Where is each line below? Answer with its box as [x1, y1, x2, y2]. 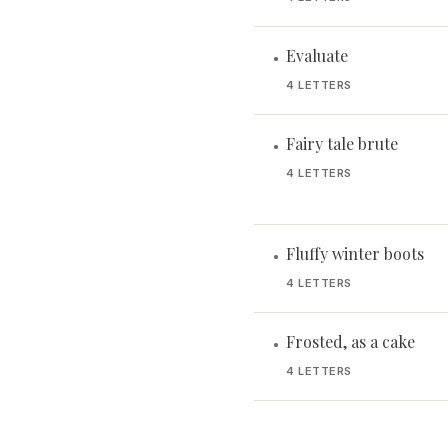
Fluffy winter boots [286, 243, 424, 264]
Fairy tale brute [286, 133, 398, 154]
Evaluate [286, 45, 348, 66]
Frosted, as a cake [286, 331, 415, 352]
